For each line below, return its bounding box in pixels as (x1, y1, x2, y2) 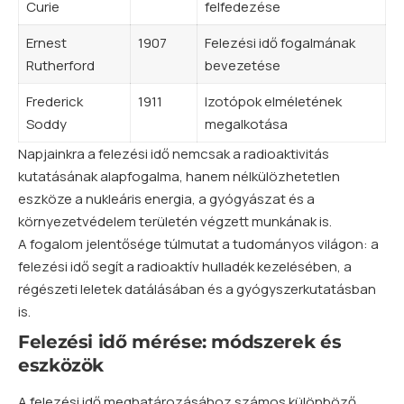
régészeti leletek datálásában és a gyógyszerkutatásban (18, 279, 376, 298)
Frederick (25, 91, 83, 111)
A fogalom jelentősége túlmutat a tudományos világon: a (18, 234, 379, 253)
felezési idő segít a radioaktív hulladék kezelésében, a (18, 256, 352, 276)
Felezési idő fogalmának (204, 32, 355, 52)
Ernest (25, 32, 67, 52)
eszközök (18, 353, 105, 376)
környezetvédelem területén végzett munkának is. (18, 211, 332, 231)
